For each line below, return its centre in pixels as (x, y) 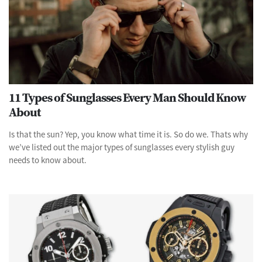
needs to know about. (48, 160)
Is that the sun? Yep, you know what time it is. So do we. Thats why (128, 134)
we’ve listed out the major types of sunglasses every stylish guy (122, 147)
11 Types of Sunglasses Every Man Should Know (127, 97)
